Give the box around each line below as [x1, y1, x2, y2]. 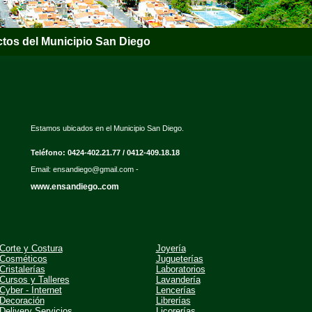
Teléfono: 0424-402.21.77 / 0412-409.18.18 [30, 148, 180, 157]
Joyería [155, 243, 186, 253]
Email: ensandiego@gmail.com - [30, 165, 139, 173]
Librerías [155, 295, 191, 306]
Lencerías [155, 285, 196, 295]
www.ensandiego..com [30, 182, 119, 192]
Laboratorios [155, 264, 205, 274]
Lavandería [155, 274, 201, 285]
